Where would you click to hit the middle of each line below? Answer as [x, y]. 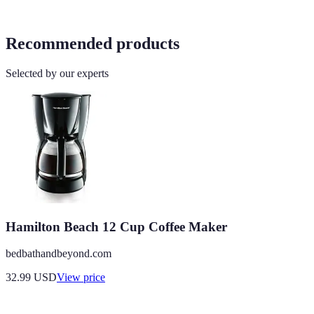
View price [81, 278]
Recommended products [93, 43]
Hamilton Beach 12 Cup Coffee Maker [116, 226]
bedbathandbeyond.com [59, 254]
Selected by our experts [57, 73]
